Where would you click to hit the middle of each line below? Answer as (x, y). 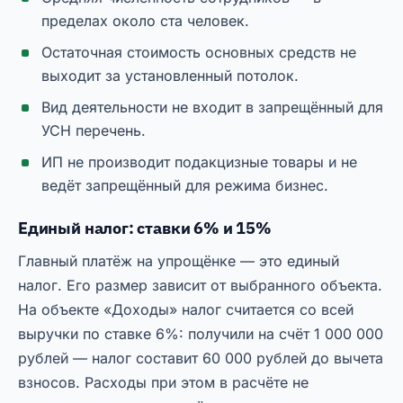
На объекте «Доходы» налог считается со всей (186, 310)
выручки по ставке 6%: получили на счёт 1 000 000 (201, 334)
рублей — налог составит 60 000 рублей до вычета (201, 358)
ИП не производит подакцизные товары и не (199, 162)
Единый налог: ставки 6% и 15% (145, 228)
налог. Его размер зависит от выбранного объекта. (200, 286)
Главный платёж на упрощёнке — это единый (179, 261)
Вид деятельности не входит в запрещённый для (212, 107)
